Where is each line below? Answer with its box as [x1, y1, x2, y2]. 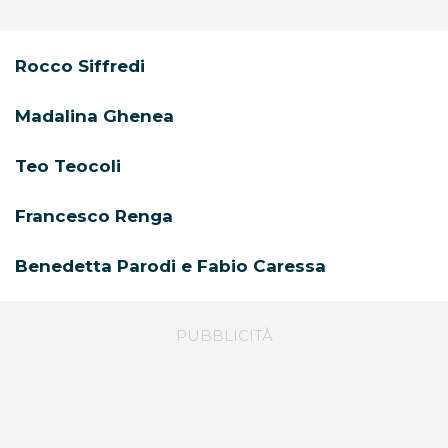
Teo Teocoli [15, 156, 121, 177]
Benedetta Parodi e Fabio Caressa [15, 256, 326, 277]
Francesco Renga [15, 206, 173, 227]
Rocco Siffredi [15, 56, 145, 77]
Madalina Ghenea [15, 106, 174, 127]
